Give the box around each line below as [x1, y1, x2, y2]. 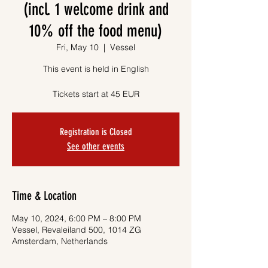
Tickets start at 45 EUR [52, 89, 139, 99]
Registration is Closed [59, 126, 132, 138]
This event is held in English [42, 63, 149, 74]
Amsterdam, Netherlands [12, 236, 108, 246]
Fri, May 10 [56, 42, 99, 53]
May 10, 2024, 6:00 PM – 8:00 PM [12, 213, 141, 224]
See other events [67, 141, 124, 152]
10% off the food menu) [29, 21, 162, 41]
